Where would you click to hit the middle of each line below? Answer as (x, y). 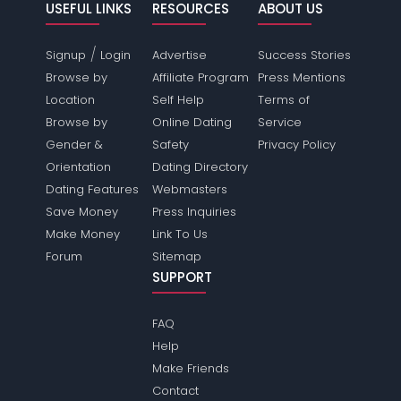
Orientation (79, 167)
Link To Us (179, 235)
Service (279, 123)
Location (71, 100)
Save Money (82, 212)
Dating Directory (200, 167)
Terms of (283, 100)
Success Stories (304, 55)
